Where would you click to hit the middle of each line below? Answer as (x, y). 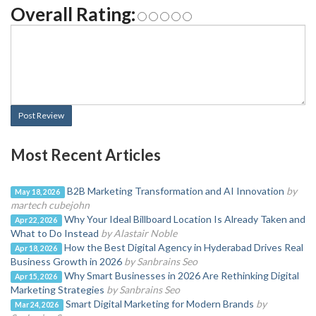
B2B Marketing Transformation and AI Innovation (175, 191)
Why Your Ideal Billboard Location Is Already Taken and (184, 219)
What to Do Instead (55, 233)
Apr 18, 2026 (36, 248)
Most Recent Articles (86, 155)
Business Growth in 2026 (66, 261)
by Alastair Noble (139, 233)
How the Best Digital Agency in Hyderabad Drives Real (183, 247)
